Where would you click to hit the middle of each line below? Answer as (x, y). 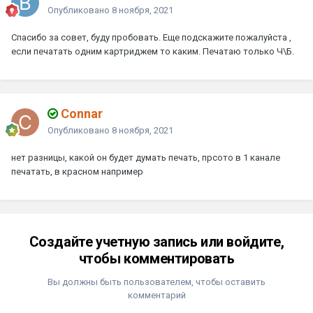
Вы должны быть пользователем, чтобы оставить (156, 282)
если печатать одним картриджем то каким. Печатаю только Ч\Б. (153, 52)
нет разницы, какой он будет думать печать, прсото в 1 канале (146, 158)
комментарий (156, 296)
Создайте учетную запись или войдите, (156, 242)
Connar (80, 114)
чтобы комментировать (156, 259)
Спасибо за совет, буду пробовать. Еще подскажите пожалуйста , (151, 38)
